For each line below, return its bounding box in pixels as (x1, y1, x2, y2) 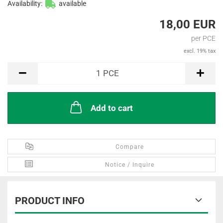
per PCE (191, 34, 216, 42)
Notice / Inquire (105, 161, 155, 168)
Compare (115, 143, 144, 150)
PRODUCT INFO (15, 195, 85, 207)
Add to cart (90, 103, 133, 113)
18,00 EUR (159, 17, 216, 31)
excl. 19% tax (184, 48, 216, 54)
